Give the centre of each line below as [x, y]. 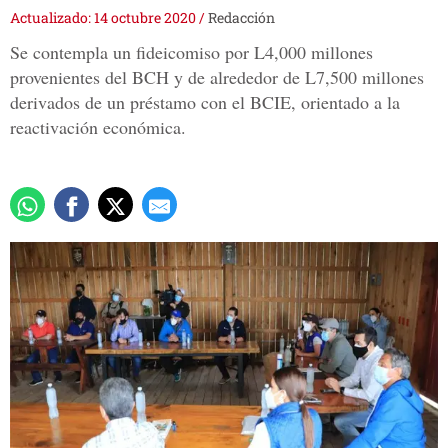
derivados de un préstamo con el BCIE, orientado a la [205, 102]
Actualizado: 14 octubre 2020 [104, 18]
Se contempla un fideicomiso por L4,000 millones [191, 52]
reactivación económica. [98, 127]
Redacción [241, 18]
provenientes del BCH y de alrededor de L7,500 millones [217, 77]
